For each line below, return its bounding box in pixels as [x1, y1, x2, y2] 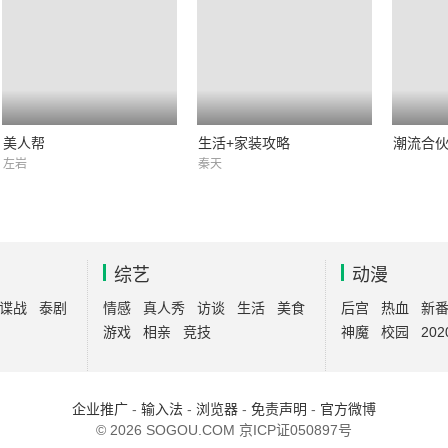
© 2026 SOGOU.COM [96, 422, 239, 438]
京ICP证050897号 [239, 422, 352, 438]
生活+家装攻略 [198, 135, 290, 151]
